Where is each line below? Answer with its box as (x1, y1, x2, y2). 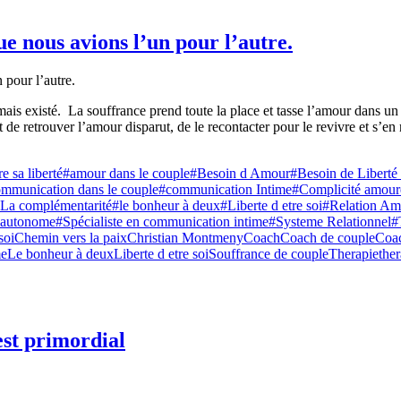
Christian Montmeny (127, 229, 243, 245)
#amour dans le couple (63, 165, 190, 181)
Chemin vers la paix (14, 229, 127, 245)
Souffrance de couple (209, 245, 328, 261)
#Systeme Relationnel (269, 213, 391, 229)
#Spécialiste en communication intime (55, 213, 269, 229)
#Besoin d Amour (190, 165, 290, 181)
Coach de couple (280, 229, 375, 245)
